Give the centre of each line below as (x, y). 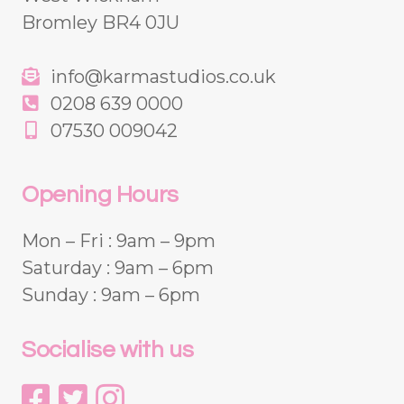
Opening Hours (100, 195)
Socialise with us (108, 350)
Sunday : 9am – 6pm (111, 295)
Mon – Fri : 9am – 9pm (119, 241)
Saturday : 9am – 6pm (118, 268)
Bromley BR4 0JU (101, 23)
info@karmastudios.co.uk (161, 77)
